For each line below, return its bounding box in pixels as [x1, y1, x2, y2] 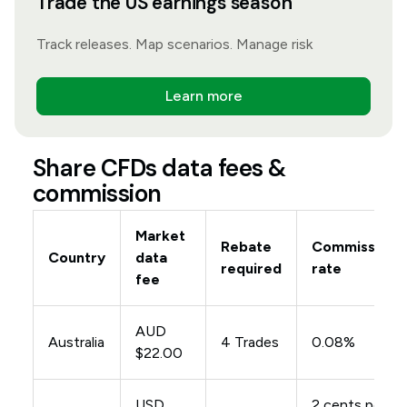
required [220, 260, 282, 278]
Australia [47, 333, 104, 352]
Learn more [164, 87, 243, 105]
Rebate [220, 238, 272, 256]
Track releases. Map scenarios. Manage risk [36, 35, 313, 54]
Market [134, 227, 185, 245]
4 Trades [220, 333, 279, 352]
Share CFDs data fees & [32, 153, 286, 184]
